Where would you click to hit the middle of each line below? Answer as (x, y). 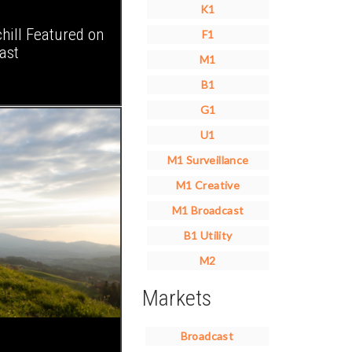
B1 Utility (208, 235)
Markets (177, 298)
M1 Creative (208, 185)
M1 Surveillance (208, 160)
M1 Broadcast (208, 210)
